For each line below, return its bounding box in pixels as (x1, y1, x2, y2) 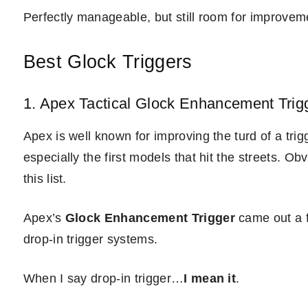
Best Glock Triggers (23, 52, 192, 72)
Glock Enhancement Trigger (65, 211, 235, 225)
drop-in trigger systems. (23, 232, 158, 246)
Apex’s (23, 211, 65, 225)
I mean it (184, 272, 236, 285)
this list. (23, 172, 67, 186)
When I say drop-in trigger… (23, 272, 184, 285)
